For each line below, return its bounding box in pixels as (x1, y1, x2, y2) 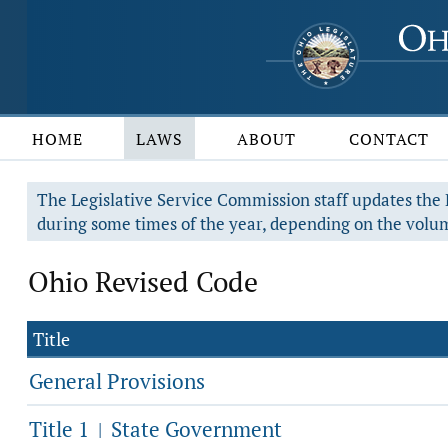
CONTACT (349, 128, 430, 150)
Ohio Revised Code (28, 263, 258, 300)
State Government (106, 415, 282, 443)
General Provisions (29, 367, 205, 395)
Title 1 (29, 415, 94, 443)
